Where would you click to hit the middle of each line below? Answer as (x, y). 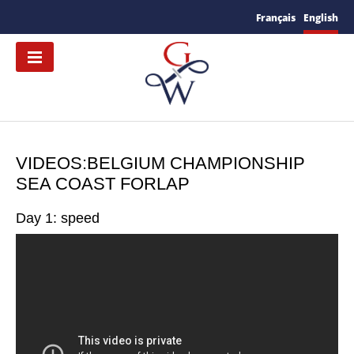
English (321, 17)
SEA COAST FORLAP (103, 184)
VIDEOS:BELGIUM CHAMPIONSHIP (160, 164)
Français (276, 17)
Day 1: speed (58, 218)
